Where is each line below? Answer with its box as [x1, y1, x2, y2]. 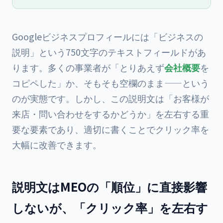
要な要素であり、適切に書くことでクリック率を [12, 122, 209, 135]
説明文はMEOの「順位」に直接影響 [12, 178, 207, 195]
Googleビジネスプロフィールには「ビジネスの [12, 30, 203, 43]
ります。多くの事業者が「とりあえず [12, 61, 164, 74]
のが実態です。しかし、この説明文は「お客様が [12, 92, 209, 105]
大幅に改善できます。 [12, 138, 102, 151]
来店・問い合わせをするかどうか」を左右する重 [12, 107, 209, 120]
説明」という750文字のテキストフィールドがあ [12, 45, 206, 58]
